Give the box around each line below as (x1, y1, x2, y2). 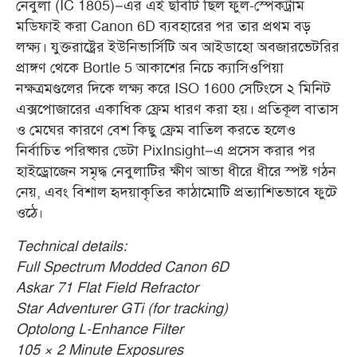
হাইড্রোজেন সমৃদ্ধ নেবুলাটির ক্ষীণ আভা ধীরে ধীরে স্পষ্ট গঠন (16, 162, 336, 182)
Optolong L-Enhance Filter (16, 320, 183, 340)
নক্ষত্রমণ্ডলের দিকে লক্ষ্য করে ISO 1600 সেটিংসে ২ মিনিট (16, 79, 331, 100)
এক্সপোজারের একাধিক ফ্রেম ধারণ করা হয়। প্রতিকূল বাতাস (16, 100, 339, 120)
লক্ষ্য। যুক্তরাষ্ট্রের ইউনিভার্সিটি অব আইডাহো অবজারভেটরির (16, 37, 339, 58)
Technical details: (16, 237, 127, 257)
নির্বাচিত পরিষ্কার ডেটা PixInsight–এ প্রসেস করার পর (16, 141, 316, 162)
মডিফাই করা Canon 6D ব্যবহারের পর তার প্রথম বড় (16, 17, 311, 37)
